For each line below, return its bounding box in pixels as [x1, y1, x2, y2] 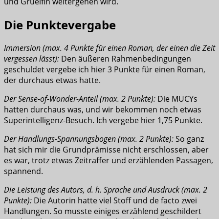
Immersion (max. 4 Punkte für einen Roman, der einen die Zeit [4, 42, 215, 53]
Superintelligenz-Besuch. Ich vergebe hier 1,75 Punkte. [4, 114, 202, 126]
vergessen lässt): [4, 53, 59, 64]
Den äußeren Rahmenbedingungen [59, 53, 191, 64]
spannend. [4, 165, 43, 176]
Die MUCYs [155, 93, 197, 104]
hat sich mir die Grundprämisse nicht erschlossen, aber [4, 144, 209, 155]
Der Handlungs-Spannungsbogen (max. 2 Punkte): [4, 133, 174, 144]
